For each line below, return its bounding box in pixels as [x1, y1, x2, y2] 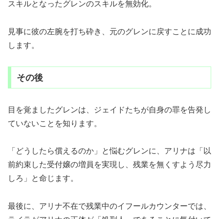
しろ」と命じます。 [8, 174, 78, 183]
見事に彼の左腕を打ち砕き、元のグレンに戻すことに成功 [8, 27, 211, 36]
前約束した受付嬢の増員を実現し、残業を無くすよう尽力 [8, 160, 211, 169]
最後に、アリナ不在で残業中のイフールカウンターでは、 [8, 202, 211, 211]
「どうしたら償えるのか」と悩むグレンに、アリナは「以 [8, 147, 211, 155]
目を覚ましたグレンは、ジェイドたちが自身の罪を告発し [8, 105, 211, 114]
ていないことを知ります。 [8, 119, 102, 128]
